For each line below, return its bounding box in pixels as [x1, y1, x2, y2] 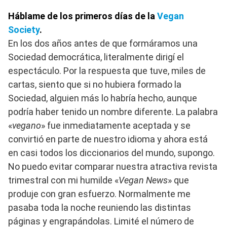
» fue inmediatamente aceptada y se [41, 120, 191, 131]
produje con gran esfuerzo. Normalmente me [8, 188, 191, 200]
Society [8, 24, 40, 35]
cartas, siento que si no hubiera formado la [8, 79, 181, 90]
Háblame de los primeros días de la [8, 11, 157, 22]
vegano [12, 120, 41, 131]
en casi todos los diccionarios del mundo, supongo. [8, 147, 215, 159]
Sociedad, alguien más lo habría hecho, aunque [8, 93, 197, 104]
